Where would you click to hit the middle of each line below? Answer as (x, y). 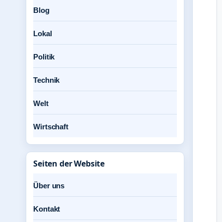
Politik (44, 57)
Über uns (49, 186)
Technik (47, 80)
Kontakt (47, 209)
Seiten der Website (69, 164)
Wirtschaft (51, 127)
